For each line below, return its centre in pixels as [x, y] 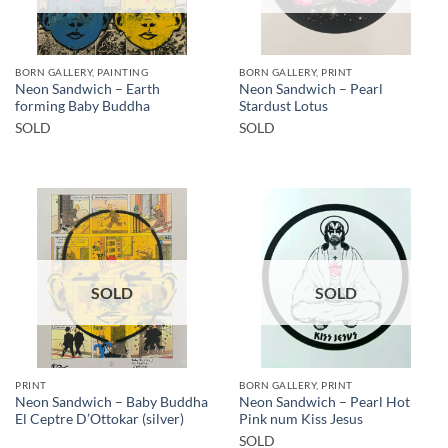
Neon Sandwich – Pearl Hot [324, 401]
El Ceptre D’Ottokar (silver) [99, 418]
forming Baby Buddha [82, 105]
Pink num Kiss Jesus [301, 418]
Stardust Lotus [283, 105]
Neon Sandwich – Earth [87, 88]
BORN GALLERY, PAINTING [82, 72]
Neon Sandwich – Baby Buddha [111, 401]
